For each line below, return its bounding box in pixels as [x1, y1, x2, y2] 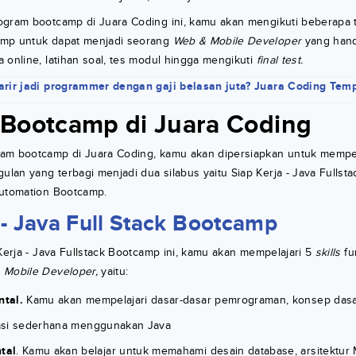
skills [315, 246, 341, 260]
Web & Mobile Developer [172, 34, 302, 48]
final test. [256, 53, 304, 68]
